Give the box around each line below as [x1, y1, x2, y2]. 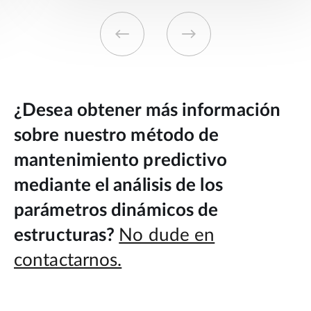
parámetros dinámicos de [14, 201, 219, 219]
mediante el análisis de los [14, 176, 223, 194]
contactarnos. [14, 251, 122, 269]
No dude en [119, 226, 215, 244]
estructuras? [14, 226, 115, 244]
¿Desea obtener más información [14, 101, 281, 119]
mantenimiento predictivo [14, 151, 228, 169]
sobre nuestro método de [14, 126, 219, 144]
